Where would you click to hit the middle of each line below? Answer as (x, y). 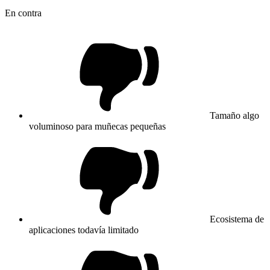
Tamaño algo (234, 115)
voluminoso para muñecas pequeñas (97, 126)
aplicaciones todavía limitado (84, 230)
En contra (23, 13)
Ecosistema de (237, 219)
